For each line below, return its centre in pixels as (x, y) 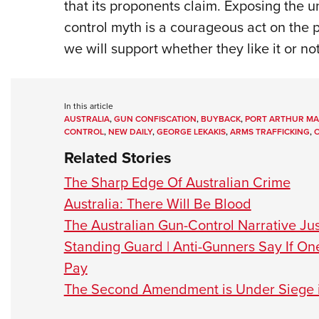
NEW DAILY (130, 132)
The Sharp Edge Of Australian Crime (177, 182)
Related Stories (117, 158)
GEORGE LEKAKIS (191, 132)
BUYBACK (220, 119)
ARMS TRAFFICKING (270, 132)
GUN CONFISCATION (155, 119)
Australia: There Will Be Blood (157, 204)
